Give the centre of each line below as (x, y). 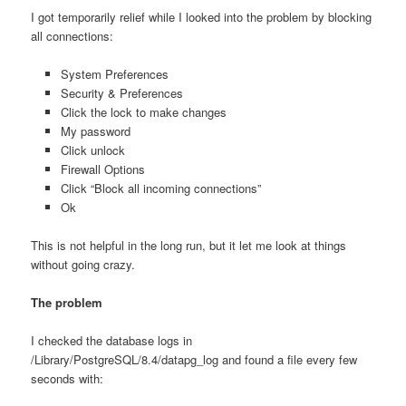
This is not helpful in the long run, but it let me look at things (189, 245)
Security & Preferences (121, 92)
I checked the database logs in (112, 341)
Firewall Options (102, 169)
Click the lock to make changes (143, 111)
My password (95, 130)
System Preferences (114, 73)
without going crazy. (83, 264)
